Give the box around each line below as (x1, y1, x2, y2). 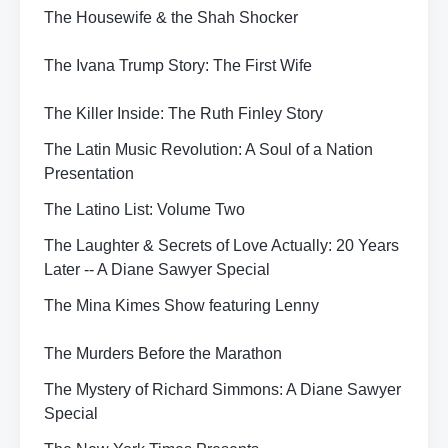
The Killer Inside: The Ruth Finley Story (44, 105, 323, 122)
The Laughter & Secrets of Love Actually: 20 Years (44, 237, 399, 254)
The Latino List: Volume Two (44, 201, 245, 218)
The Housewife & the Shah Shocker (44, 9, 298, 26)
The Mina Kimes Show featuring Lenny (44, 297, 319, 314)
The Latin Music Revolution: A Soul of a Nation (44, 141, 373, 158)
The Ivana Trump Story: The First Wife (44, 57, 312, 74)
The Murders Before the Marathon (44, 345, 282, 362)
